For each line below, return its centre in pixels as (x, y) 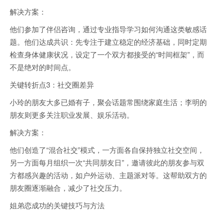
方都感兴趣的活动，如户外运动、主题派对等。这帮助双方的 (108, 175)
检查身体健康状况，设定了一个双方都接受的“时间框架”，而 (107, 54)
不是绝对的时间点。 (43, 67)
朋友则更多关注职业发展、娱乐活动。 (72, 114)
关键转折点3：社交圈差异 (52, 84)
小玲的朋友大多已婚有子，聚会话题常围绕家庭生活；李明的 (108, 102)
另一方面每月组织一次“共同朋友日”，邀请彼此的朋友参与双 (107, 162)
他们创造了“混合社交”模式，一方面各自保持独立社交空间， (107, 149)
